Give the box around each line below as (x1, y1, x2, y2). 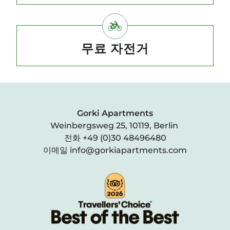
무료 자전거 (81, 40, 149, 57)
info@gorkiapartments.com (70, 145, 187, 156)
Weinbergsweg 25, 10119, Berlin (50, 121, 180, 131)
